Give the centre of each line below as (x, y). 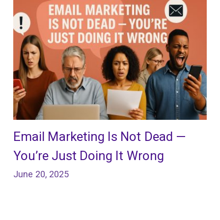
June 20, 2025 (41, 174)
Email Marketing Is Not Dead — (99, 137)
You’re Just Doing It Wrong (88, 156)
